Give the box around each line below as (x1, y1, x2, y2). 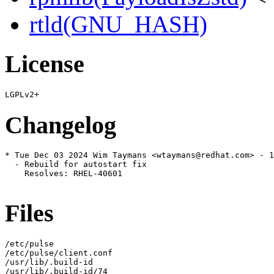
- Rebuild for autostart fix (5, 160, 147, 169)
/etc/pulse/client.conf (5, 248, 113, 257)
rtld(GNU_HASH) (29, 11, 207, 38)
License (5, 50, 84, 78)
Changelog (5, 111, 116, 139)
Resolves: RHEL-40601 (5, 169, 122, 179)
